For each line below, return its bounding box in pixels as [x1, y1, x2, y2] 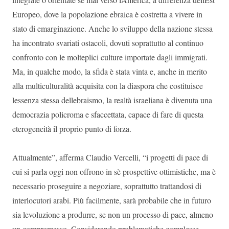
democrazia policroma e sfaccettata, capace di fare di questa [12, 109, 203, 120]
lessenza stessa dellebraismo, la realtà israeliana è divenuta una [12, 95, 212, 105]
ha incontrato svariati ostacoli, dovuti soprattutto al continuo [12, 37, 203, 48]
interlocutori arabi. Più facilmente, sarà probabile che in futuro [12, 195, 211, 205]
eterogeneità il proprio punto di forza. [12, 123, 131, 134]
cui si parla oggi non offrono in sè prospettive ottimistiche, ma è [12, 166, 216, 177]
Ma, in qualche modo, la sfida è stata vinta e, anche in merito [12, 66, 207, 77]
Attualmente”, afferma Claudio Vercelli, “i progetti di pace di [12, 152, 208, 163]
